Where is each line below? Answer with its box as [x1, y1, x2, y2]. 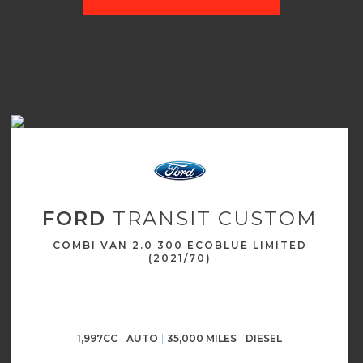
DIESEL [246, 332, 283, 344]
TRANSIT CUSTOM [106, 207, 318, 230]
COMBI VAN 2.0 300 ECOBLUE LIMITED [52, 239, 307, 251]
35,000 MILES [167, 332, 237, 344]
